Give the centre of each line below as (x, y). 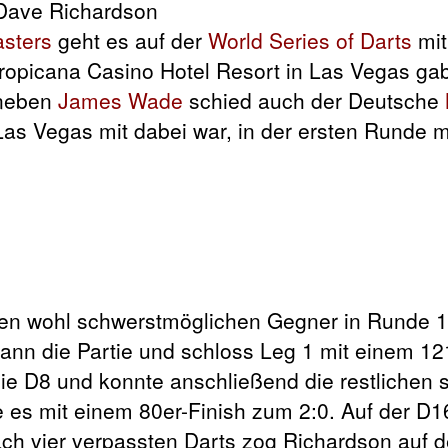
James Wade (120, 100)
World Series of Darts (310, 40)
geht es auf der (130, 40)
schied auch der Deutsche (314, 100)
